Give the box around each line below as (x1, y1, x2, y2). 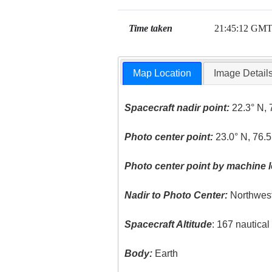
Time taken (128, 23, 172, 33)
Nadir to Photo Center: (124, 190, 228, 201)
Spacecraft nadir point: (124, 103, 230, 114)
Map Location (133, 68, 192, 79)
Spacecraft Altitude (124, 219, 212, 230)
